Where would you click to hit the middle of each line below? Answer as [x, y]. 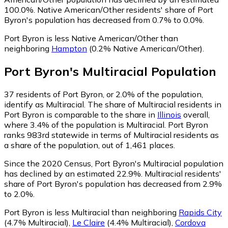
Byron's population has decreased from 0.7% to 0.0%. [104, 20]
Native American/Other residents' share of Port [124, 9]
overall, [195, 114]
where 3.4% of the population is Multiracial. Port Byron [106, 124]
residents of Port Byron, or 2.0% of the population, [109, 94]
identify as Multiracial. [46, 104]
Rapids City [200, 212]
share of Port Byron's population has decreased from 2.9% [113, 183]
